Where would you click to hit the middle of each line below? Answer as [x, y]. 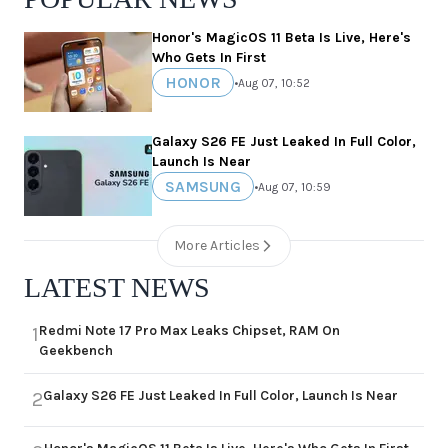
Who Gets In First [209, 58]
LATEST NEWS [117, 288]
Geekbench [76, 351]
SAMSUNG [203, 187]
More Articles [217, 246]
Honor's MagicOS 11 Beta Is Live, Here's [281, 38]
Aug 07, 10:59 [294, 186]
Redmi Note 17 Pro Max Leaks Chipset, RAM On [189, 331]
